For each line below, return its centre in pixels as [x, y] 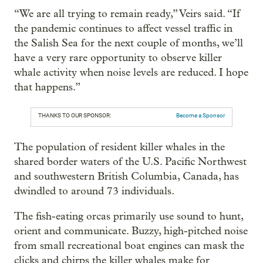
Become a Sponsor [200, 116]
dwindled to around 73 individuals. [94, 191]
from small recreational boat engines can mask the [129, 246]
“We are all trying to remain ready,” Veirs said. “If [127, 14]
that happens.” [47, 87]
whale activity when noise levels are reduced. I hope [131, 73]
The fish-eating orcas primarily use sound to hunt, [129, 217]
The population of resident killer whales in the [119, 147]
